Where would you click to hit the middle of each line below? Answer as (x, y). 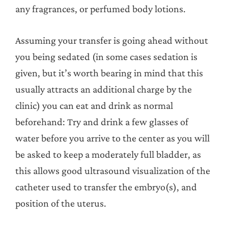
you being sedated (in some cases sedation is (106, 56)
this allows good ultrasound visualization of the (113, 170)
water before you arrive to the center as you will (112, 138)
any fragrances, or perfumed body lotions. (101, 8)
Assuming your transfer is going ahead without (112, 40)
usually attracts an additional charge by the (104, 89)
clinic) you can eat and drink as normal (94, 105)
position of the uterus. (61, 203)
